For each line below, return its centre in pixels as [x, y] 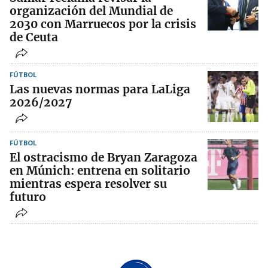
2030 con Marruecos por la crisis [103, 24]
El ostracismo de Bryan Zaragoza [103, 158]
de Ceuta [34, 37]
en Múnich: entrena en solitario [100, 171]
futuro [28, 197]
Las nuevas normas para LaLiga [100, 89]
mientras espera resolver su [88, 184]
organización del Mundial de [91, 11]
